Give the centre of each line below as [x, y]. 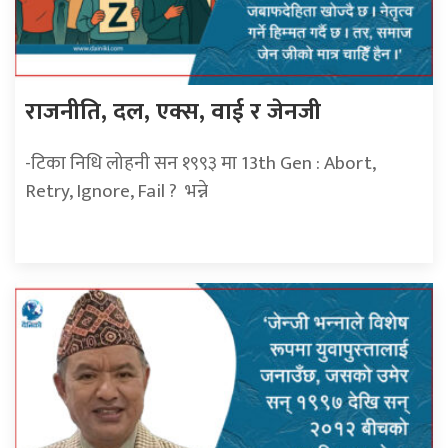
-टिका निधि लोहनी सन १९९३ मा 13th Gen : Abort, [200, 163]
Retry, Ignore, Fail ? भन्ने [116, 191]
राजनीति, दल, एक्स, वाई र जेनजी [179, 112]
